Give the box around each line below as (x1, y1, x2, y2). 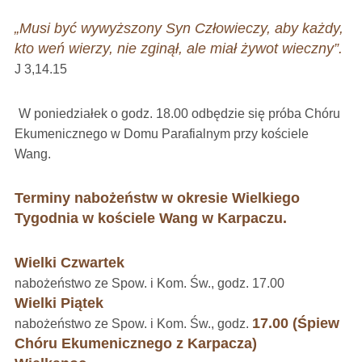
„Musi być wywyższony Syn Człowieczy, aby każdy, (14, 20, 343, 36)
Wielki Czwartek (14, 255, 124, 271)
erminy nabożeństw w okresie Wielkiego (22, 190, 300, 206)
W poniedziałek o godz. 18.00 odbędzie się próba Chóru (18, 107, 340, 120)
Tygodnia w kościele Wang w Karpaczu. (14, 210, 287, 226)
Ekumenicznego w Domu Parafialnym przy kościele (14, 127, 309, 141)
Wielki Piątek (14, 295, 103, 311)
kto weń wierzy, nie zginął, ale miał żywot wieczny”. (14, 40, 347, 57)
